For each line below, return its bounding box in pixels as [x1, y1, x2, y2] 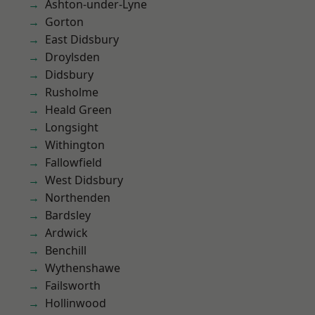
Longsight [45, 120, 98, 135]
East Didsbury [45, 32, 119, 47]
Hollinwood [45, 295, 106, 311]
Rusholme [45, 84, 98, 100]
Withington [45, 137, 105, 153]
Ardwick [45, 225, 88, 240]
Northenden [45, 190, 110, 205]
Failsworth [45, 278, 101, 293]
